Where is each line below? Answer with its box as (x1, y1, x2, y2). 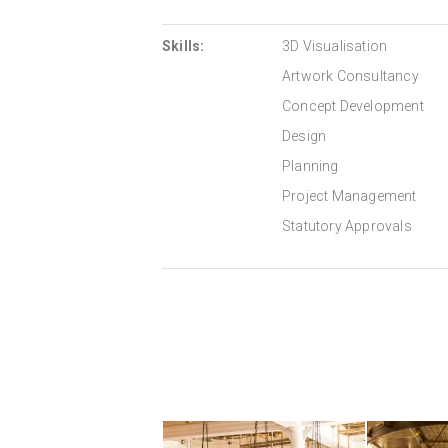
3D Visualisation (282, 38, 388, 55)
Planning (282, 158, 339, 175)
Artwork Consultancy (282, 68, 419, 85)
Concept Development (282, 98, 424, 115)
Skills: (162, 38, 205, 55)
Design (282, 128, 327, 145)
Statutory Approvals (282, 218, 412, 235)
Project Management (282, 188, 417, 205)
